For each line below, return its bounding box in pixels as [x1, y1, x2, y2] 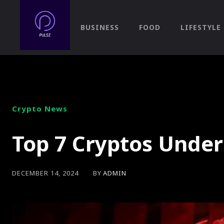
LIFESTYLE [180, 22, 221, 32]
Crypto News [12, 103, 67, 113]
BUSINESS [80, 22, 119, 32]
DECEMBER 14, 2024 [12, 168, 78, 178]
